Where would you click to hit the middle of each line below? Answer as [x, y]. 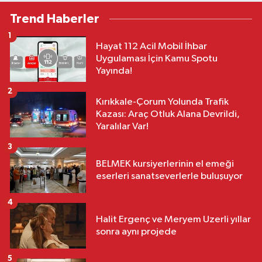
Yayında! [114, 71]
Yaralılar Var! [122, 127]
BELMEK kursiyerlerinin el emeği [165, 164]
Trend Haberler [55, 19]
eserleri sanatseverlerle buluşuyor [169, 176]
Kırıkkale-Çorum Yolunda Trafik [162, 102]
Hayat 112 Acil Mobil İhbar [151, 47]
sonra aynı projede [136, 232]
